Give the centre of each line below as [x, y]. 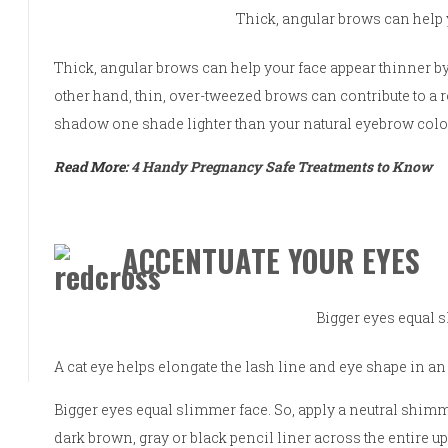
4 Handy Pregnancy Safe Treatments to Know [282, 166]
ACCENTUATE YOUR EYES [271, 260]
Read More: [93, 166]
